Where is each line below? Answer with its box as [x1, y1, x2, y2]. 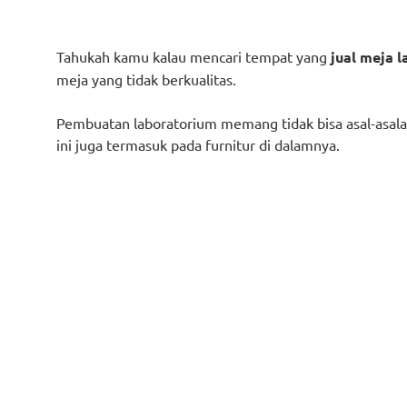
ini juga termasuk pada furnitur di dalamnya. [56, 135, 340, 154]
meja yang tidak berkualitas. [56, 70, 236, 88]
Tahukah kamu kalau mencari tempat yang [56, 47, 331, 65]
